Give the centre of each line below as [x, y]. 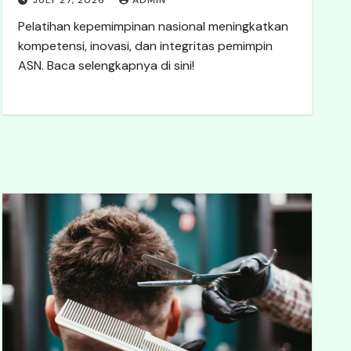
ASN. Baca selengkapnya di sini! [107, 65]
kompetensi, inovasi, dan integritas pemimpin [146, 46]
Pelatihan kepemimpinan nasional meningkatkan [154, 26]
